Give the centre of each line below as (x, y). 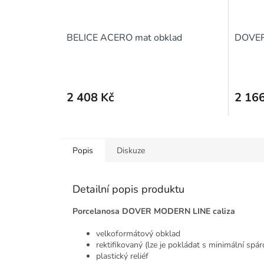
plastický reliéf (122, 256)
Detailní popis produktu (128, 189)
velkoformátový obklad (138, 234)
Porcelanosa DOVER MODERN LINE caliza (154, 212)
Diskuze (131, 151)
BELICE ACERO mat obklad (124, 38)
